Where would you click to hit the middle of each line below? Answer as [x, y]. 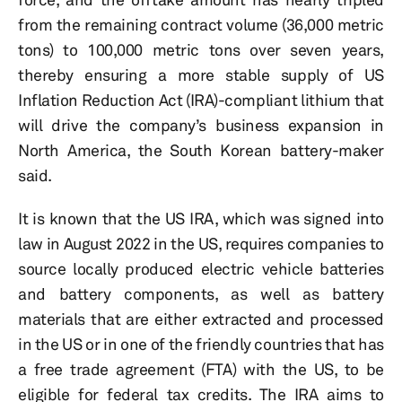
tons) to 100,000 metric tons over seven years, [201, 50]
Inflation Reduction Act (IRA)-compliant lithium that [201, 100]
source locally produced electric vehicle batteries [201, 269]
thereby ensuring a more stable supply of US [201, 75]
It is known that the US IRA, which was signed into [201, 218]
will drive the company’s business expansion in [201, 125]
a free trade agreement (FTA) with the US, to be [201, 369]
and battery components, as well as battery [201, 294]
